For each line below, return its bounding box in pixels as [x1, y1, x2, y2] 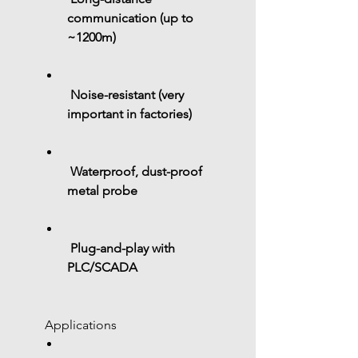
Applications [45, 317, 117, 332]
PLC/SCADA [67, 260, 137, 275]
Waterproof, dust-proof [70, 164, 205, 179]
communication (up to [67, 10, 197, 26]
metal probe [67, 183, 137, 198]
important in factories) [67, 106, 192, 121]
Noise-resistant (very [70, 87, 187, 102]
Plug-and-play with [70, 241, 178, 256]
